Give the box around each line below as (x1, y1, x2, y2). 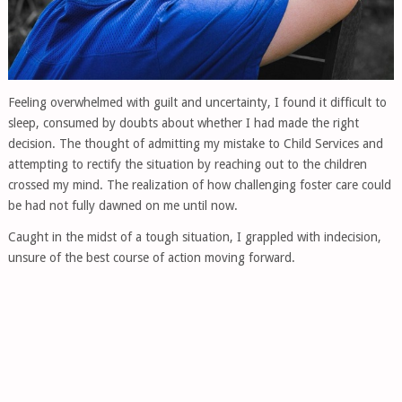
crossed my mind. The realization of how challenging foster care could (7, 177, 391, 192)
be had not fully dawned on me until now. (7, 197, 238, 213)
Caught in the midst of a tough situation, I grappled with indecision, (7, 229, 381, 244)
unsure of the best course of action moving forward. (7, 249, 295, 265)
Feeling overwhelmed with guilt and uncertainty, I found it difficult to (7, 94, 387, 109)
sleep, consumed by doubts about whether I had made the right (7, 115, 359, 130)
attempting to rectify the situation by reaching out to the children (7, 156, 367, 171)
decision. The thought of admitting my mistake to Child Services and (7, 135, 383, 151)
